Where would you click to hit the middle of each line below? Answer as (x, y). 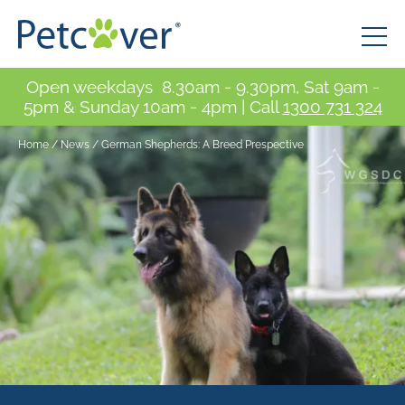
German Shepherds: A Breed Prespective (202, 145)
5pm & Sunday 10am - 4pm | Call (153, 107)
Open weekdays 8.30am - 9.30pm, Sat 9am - (202, 87)
